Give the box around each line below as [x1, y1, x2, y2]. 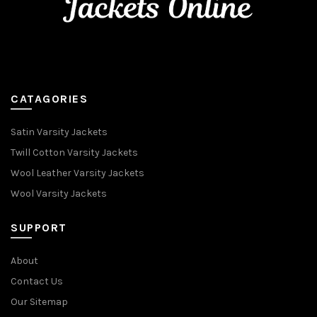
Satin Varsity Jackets [11, 125, 108, 138]
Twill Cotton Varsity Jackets [11, 146, 138, 158]
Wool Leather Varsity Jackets [11, 166, 144, 179]
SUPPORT [11, 220, 67, 234]
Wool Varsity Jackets [11, 187, 107, 200]
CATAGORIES [11, 91, 88, 105]
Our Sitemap [11, 295, 68, 308]
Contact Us [11, 275, 63, 287]
